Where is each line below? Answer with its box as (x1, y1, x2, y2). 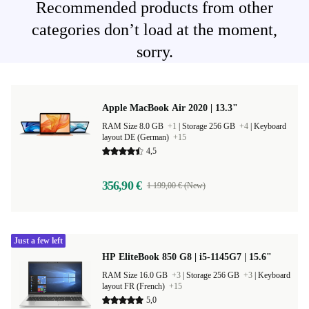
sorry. (136, 43, 173, 61)
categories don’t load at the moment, (32, 21, 277, 39)
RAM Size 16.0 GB (102, 270, 170, 280)
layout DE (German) (102, 132, 171, 142)
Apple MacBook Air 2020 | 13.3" (102, 103, 238, 113)
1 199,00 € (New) (146, 181, 206, 190)
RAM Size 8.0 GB (102, 121, 166, 131)
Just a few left (14, 236, 63, 246)
